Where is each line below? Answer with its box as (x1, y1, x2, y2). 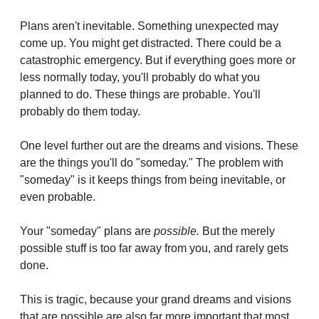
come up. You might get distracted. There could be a (20, 36, 281, 49)
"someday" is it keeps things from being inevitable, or (20, 173, 286, 186)
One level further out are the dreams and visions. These (20, 139, 298, 152)
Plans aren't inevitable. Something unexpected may (20, 19, 278, 32)
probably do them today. (20, 105, 140, 117)
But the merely (199, 224, 275, 237)
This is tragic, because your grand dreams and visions (20, 293, 291, 305)
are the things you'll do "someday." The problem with (20, 156, 283, 169)
